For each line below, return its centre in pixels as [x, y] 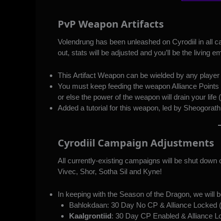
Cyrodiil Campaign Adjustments [136, 143]
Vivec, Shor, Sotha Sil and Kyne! [111, 171]
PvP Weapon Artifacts [111, 24]
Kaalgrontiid [90, 216]
